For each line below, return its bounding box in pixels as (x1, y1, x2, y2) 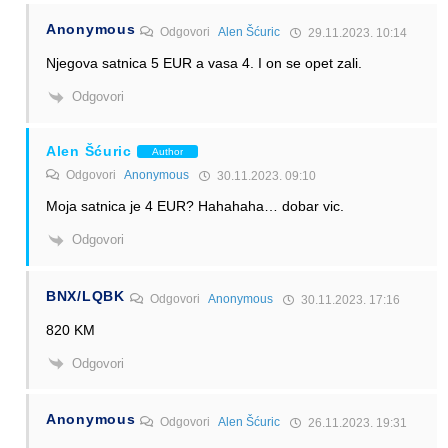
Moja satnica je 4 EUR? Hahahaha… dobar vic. (46, 198, 344, 215)
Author (151, 145, 183, 157)
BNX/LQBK (46, 287, 125, 304)
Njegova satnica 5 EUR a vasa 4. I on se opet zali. (46, 55, 362, 72)
